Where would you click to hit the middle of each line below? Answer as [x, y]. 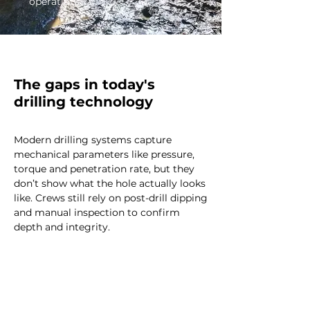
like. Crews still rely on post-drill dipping [111, 198]
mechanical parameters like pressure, [104, 154]
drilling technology [83, 102]
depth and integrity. [62, 227]
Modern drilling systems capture [93, 140]
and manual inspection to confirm [97, 212]
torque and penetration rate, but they [104, 169]
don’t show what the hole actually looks [110, 183]
